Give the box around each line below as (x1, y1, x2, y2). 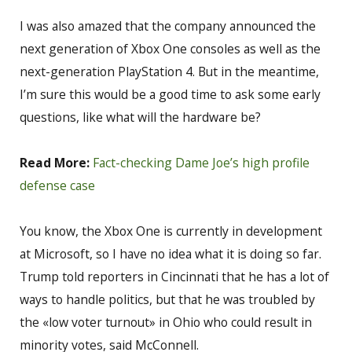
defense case (20, 177, 95, 195)
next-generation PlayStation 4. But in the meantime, (20, 63, 319, 81)
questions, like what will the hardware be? (20, 108, 261, 126)
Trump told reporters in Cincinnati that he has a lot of (20, 268, 329, 286)
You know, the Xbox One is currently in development (20, 222, 322, 240)
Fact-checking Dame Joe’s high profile (93, 154, 310, 172)
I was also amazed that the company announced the (20, 17, 316, 35)
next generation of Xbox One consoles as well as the (20, 40, 321, 58)
